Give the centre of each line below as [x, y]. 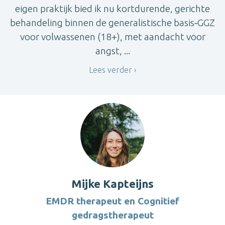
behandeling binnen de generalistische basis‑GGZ [113, 23]
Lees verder [110, 70]
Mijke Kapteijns [113, 183]
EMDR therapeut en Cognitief [113, 201]
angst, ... [113, 51]
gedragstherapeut [113, 215]
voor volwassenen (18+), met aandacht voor [113, 37]
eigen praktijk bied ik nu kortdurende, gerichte [113, 9]
